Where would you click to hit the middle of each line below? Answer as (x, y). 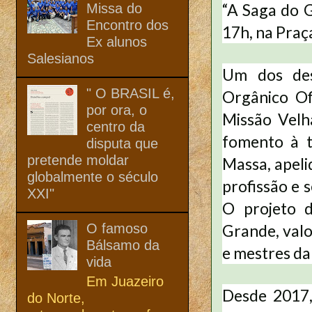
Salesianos (61, 58)
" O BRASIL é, (131, 93)
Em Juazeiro (125, 281)
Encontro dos (127, 25)
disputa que (122, 143)
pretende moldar (78, 160)
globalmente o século (93, 177)
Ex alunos (117, 41)
